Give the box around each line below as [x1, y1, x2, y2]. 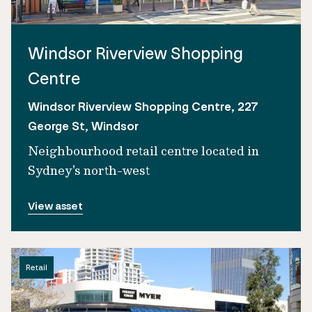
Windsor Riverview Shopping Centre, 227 [28, 98, 258, 114]
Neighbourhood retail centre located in [28, 142, 259, 159]
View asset [28, 198, 83, 213]
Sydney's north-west [28, 162, 150, 178]
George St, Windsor [28, 118, 139, 134]
